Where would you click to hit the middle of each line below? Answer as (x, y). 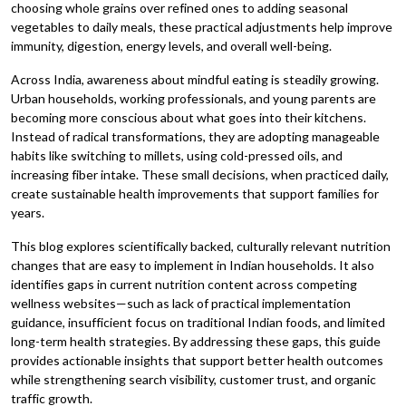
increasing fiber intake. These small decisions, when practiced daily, (200, 174)
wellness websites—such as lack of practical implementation (181, 303)
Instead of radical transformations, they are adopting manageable (195, 136)
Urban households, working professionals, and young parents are (193, 98)
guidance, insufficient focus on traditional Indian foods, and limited (198, 322)
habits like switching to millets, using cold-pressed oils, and (177, 155)
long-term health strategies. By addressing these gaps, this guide (196, 341)
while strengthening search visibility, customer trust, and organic (193, 379)
